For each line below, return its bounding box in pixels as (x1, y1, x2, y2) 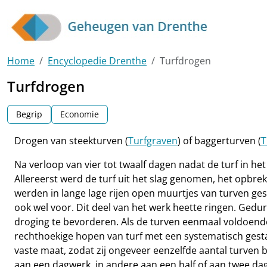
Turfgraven (128, 134, 178, 147)
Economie (60, 108, 99, 120)
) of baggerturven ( (178, 134, 261, 147)
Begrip (16, 108, 42, 120)
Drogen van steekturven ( (14, 134, 128, 147)
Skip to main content (5, 6, 99, 19)
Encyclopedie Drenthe (48, 54, 147, 67)
